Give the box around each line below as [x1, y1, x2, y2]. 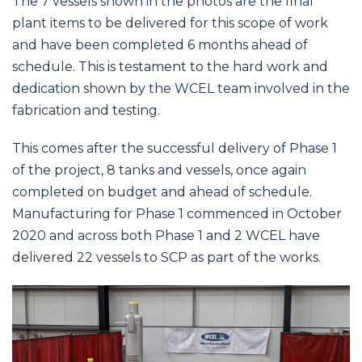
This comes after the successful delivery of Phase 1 [12, 141, 337, 157]
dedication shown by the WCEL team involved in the [12, 80, 350, 96]
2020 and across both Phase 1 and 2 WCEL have [12, 228, 320, 244]
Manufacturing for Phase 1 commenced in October [12, 206, 342, 222]
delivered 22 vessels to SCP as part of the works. [12, 250, 321, 266]
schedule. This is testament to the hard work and [12, 58, 328, 74]
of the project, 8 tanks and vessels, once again [12, 162, 306, 179]
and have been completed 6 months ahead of [12, 36, 308, 53]
